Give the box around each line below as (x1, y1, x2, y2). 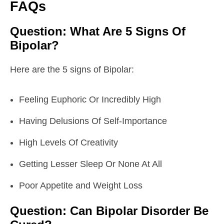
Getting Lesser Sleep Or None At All (19, 158, 162, 169)
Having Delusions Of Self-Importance (19, 115, 169, 126)
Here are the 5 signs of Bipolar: (10, 64, 134, 74)
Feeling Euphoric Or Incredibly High (19, 94, 161, 104)
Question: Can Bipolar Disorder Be (10, 203, 208, 217)
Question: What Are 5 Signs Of (10, 24, 185, 38)
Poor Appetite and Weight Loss (19, 180, 142, 190)
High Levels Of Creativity (19, 137, 120, 147)
